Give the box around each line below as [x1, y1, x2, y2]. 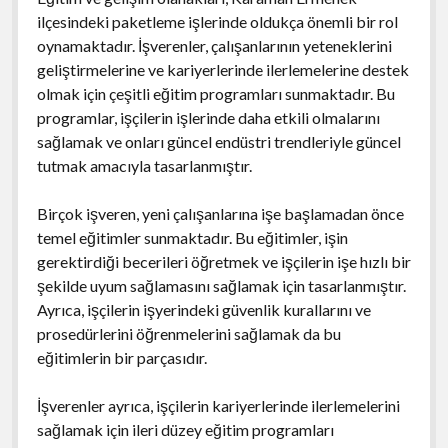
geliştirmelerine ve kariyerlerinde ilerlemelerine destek [36, 59, 409, 79]
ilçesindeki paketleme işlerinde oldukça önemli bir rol [36, 11, 398, 31]
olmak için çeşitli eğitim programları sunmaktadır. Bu [36, 83, 395, 103]
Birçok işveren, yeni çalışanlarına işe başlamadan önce [36, 203, 404, 223]
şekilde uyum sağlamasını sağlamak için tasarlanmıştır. [36, 275, 406, 295]
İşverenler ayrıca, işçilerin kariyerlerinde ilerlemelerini [36, 395, 400, 415]
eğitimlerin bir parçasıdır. [36, 347, 207, 367]
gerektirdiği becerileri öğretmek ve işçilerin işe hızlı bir [36, 251, 411, 271]
